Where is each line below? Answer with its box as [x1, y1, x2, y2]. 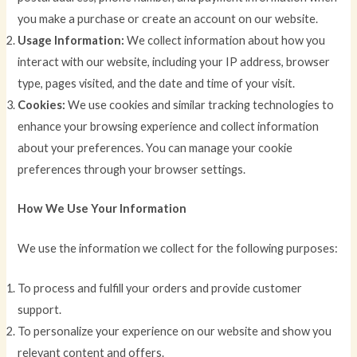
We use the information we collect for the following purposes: [18, 241, 339, 255]
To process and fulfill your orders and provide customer [18, 281, 303, 296]
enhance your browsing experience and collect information [18, 119, 320, 133]
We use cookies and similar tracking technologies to [65, 97, 335, 112]
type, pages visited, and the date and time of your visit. [18, 76, 296, 90]
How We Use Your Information [18, 201, 187, 215]
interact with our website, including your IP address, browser [18, 54, 331, 69]
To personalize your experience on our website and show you [18, 324, 332, 339]
